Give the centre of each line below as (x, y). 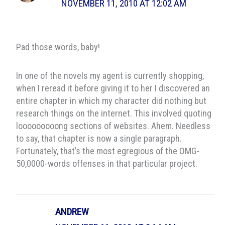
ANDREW (72, 212)
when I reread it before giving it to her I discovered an (113, 88)
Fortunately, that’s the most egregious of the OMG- (107, 151)
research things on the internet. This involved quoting (114, 113)
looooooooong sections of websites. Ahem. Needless (113, 126)
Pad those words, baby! (58, 47)
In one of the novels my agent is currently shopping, (110, 75)
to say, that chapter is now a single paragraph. (99, 138)
